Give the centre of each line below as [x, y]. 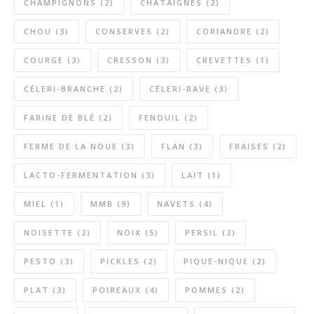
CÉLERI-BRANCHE [65, 89]
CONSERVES [124, 31]
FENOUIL [160, 117]
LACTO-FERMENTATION [81, 175]
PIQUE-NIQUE [216, 261]
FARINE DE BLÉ [60, 117]
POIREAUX [117, 290]
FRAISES [249, 146]
